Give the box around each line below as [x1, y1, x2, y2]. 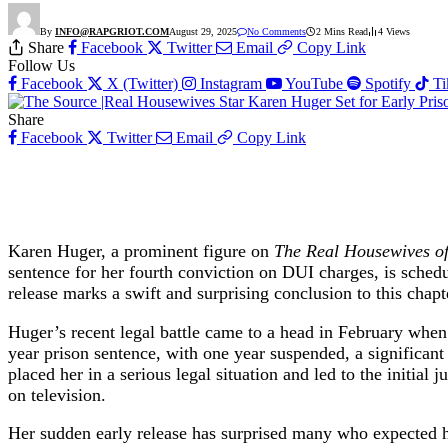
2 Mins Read [316, 25, 368, 37]
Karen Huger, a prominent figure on [8, 241, 274, 262]
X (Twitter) [107, 74, 178, 92]
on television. [8, 384, 106, 405]
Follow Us [8, 56, 75, 74]
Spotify [365, 74, 411, 92]
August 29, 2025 [169, 25, 237, 37]
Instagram [200, 74, 262, 92]
